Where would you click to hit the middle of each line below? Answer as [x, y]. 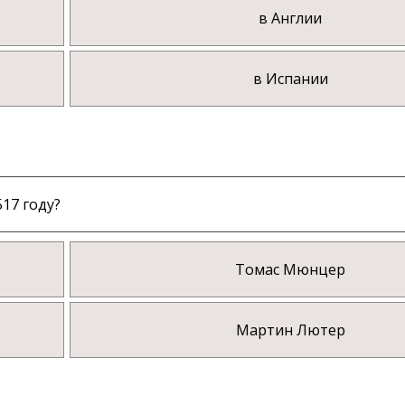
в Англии [291, 19]
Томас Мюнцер [291, 270]
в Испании [290, 79]
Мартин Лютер [290, 330]
